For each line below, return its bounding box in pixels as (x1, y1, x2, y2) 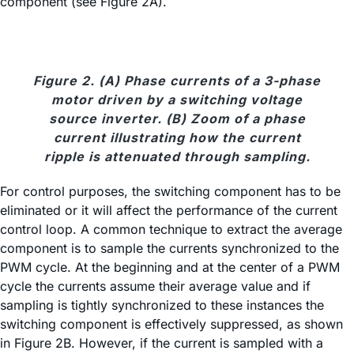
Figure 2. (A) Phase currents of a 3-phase (33, 73, 321, 89)
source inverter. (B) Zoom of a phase (48, 111, 306, 127)
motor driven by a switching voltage (51, 92, 303, 108)
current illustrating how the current (53, 130, 301, 146)
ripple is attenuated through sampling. (43, 149, 311, 165)
